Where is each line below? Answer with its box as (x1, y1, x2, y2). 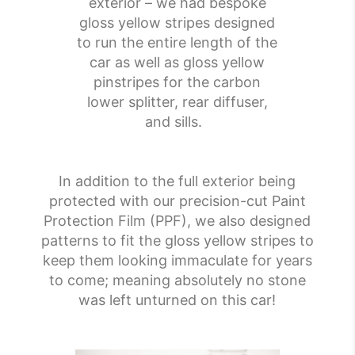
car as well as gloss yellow (90, 54, 265, 71)
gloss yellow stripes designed (79, 14, 276, 32)
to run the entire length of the (77, 34, 278, 52)
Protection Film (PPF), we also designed (44, 212, 311, 230)
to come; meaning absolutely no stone (48, 272, 306, 289)
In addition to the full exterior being (59, 173, 296, 190)
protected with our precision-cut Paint (48, 193, 306, 210)
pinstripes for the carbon (94, 74, 261, 91)
